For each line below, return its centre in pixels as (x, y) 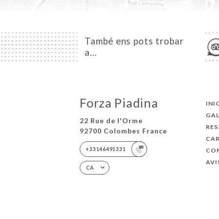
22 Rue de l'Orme (111, 121)
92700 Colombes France (124, 131)
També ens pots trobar (134, 41)
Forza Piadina (119, 102)
